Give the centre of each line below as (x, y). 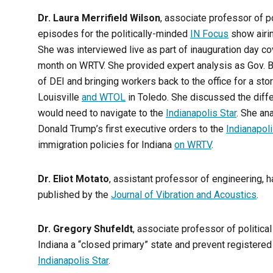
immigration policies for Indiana (106, 145)
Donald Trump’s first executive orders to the (132, 129)
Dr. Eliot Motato (73, 179)
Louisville (60, 97)
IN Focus (209, 34)
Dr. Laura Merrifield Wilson (99, 18)
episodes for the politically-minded (114, 34)
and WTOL (104, 97)
